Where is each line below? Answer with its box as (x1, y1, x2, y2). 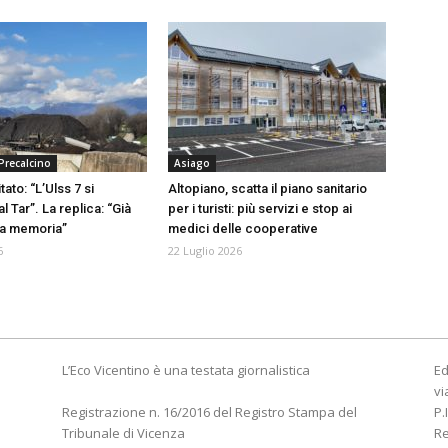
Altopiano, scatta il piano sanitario (168, 181, 367, 197)
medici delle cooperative (168, 221, 318, 237)
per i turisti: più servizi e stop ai (168, 201, 352, 217)
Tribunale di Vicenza (62, 424, 185, 443)
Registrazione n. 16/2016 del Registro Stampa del (62, 403, 357, 422)
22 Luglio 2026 (168, 243, 242, 259)
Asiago (174, 156, 210, 171)
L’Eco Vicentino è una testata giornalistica (62, 361, 310, 380)
